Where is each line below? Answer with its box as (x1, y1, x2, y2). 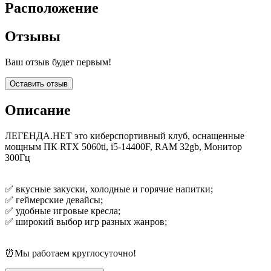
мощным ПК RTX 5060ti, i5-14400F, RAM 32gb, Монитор (5, 141, 242, 152)
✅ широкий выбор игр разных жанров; (5, 216, 167, 227)
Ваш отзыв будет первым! (5, 57, 111, 68)
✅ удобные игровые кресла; (5, 205, 120, 216)
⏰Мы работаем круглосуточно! (5, 247, 136, 258)
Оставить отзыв (10, 79, 68, 89)
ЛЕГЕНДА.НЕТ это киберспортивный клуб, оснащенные (5, 130, 244, 141)
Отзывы (5, 28, 60, 45)
